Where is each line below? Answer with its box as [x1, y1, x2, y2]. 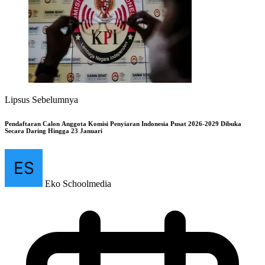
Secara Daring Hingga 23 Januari [5, 127, 102, 135]
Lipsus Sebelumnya [5, 95, 78, 105]
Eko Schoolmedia [45, 179, 111, 189]
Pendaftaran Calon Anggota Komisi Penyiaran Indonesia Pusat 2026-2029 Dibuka [5, 120, 241, 128]
